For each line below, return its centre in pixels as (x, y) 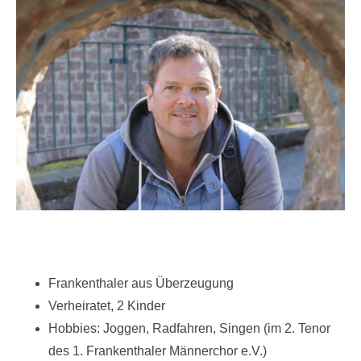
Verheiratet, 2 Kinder (107, 306)
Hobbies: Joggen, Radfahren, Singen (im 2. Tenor (189, 329)
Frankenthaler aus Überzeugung (141, 284)
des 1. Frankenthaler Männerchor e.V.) (158, 351)
